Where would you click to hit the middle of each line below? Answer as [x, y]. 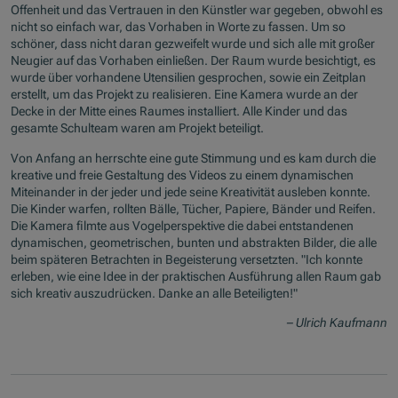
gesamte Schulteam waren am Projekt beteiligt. [138, 128]
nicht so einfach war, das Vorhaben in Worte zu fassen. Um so [179, 27]
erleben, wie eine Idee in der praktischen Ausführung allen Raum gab [196, 276]
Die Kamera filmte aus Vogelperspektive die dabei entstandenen [183, 225]
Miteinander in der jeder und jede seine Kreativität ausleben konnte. [191, 191]
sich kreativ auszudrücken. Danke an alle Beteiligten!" [155, 293]
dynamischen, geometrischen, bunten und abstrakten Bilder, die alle [194, 242]
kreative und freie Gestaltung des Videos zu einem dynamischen [183, 175]
